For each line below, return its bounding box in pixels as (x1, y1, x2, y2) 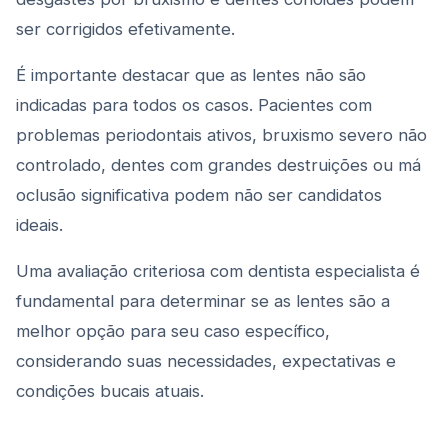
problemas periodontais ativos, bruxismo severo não (16, 125, 427, 145)
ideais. (16, 215, 63, 235)
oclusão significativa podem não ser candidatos (16, 185, 382, 205)
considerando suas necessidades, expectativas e (16, 351, 396, 371)
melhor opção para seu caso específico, (16, 321, 330, 341)
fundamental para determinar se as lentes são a (16, 291, 390, 311)
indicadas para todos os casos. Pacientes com (16, 95, 372, 115)
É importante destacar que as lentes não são (16, 65, 366, 85)
